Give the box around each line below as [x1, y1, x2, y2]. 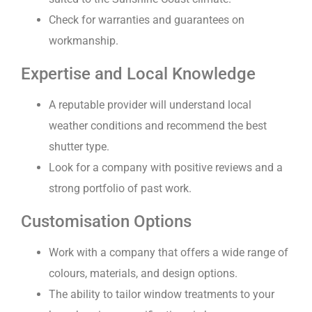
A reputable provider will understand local [49, 98, 251, 112]
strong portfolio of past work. [49, 182, 192, 196]
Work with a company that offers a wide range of [49, 246, 288, 260]
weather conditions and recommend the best [49, 119, 267, 133]
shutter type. [49, 140, 109, 154]
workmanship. [49, 34, 118, 48]
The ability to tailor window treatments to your [49, 288, 274, 302]
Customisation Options [21, 212, 192, 232]
